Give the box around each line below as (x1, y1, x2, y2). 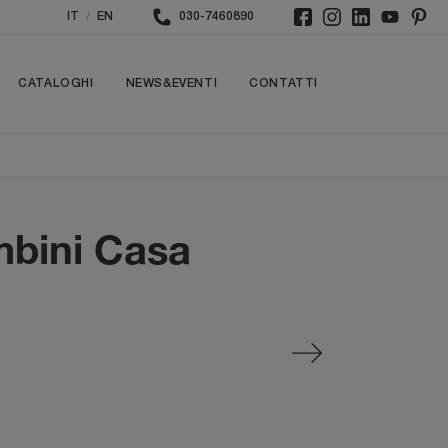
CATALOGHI (18, 78, 94, 89)
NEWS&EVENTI (125, 78, 218, 89)
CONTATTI (249, 78, 318, 89)
